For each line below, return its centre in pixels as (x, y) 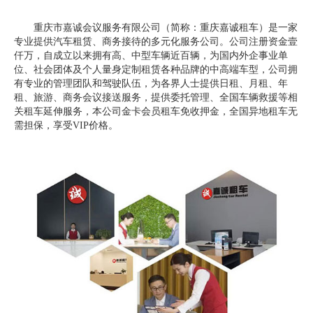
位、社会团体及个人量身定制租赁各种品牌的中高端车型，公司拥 (156, 69)
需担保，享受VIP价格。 (66, 125)
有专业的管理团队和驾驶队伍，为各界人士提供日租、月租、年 (151, 83)
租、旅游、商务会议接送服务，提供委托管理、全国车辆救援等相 (156, 97)
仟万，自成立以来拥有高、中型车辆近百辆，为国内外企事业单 (151, 55)
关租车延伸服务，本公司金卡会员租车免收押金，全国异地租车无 (156, 111)
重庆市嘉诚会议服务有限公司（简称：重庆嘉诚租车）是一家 (166, 27)
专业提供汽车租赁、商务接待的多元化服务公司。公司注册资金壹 (156, 41)
